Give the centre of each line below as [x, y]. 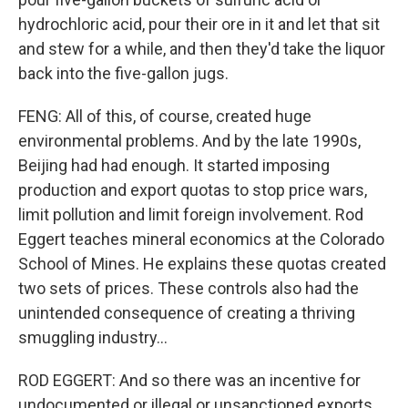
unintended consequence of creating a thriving [187, 313]
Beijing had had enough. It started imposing [174, 165]
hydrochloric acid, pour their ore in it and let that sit [199, 24]
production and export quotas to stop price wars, [193, 190]
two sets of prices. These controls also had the [189, 288]
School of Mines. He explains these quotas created [202, 264]
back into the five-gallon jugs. [123, 73]
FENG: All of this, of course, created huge [165, 116]
